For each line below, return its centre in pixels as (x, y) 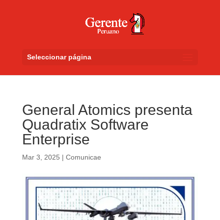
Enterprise (56, 139)
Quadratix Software (85, 124)
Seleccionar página (59, 57)
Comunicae (83, 157)
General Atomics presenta (107, 110)
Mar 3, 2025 (41, 157)
